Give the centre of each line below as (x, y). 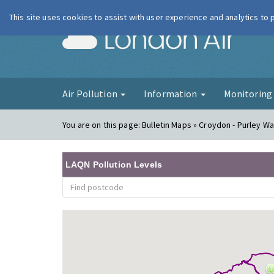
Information (171, 94)
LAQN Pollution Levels (114, 165)
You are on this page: (102, 125)
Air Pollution (91, 94)
